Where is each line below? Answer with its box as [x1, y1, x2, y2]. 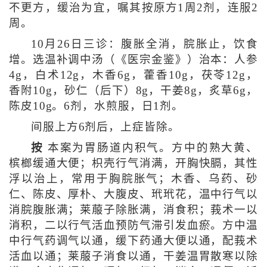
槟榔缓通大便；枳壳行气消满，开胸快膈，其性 [8, 157, 259, 169]
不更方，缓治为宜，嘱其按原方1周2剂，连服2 [8, 1, 259, 14]
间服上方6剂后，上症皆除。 [30, 120, 180, 133]
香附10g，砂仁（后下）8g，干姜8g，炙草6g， [8, 84, 259, 97]
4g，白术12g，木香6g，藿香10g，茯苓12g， [8, 69, 259, 81]
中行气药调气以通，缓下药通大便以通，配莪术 [8, 234, 259, 247]
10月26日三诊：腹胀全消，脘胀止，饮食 [30, 38, 259, 50]
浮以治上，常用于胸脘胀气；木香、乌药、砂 [8, 172, 259, 185]
